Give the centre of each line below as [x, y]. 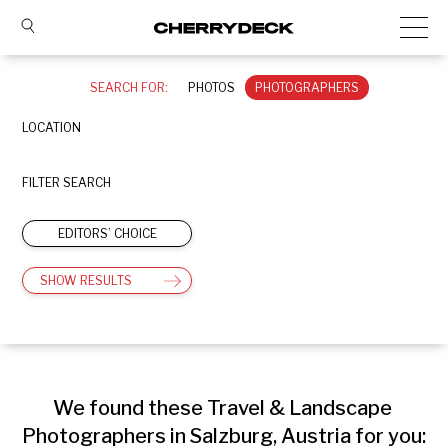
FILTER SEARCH [66, 182]
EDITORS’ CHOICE [107, 233]
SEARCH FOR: [128, 87]
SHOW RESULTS [86, 280]
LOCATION [51, 127]
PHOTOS [211, 87]
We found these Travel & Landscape [222, 408]
